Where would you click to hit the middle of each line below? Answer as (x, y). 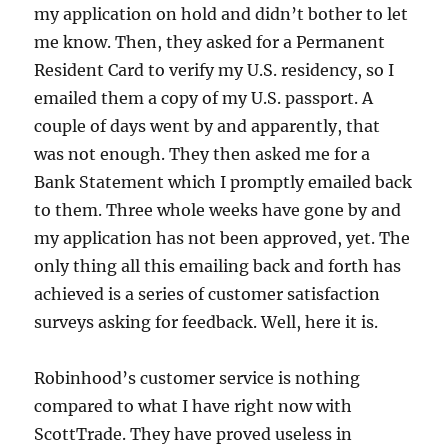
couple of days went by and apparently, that (207, 125)
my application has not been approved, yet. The (222, 237)
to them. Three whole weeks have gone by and (218, 209)
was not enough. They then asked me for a (202, 153)
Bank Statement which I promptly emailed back (223, 181)
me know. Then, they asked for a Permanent (210, 41)
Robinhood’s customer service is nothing (197, 377)
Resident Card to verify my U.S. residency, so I (214, 69)
